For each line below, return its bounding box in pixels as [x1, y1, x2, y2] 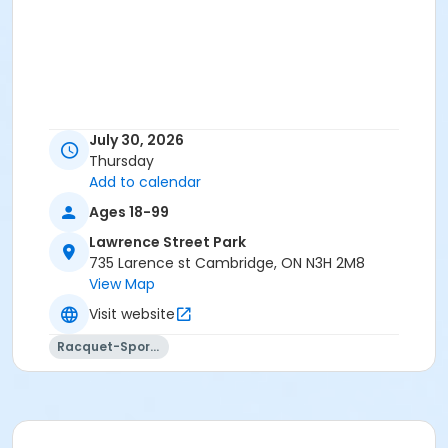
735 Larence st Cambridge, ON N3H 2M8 [89, 253, 365, 274]
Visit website [89, 303, 175, 324]
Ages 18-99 [89, 201, 169, 222]
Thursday [89, 151, 154, 172]
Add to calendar [89, 172, 201, 193]
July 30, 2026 [89, 130, 184, 151]
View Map [89, 274, 155, 295]
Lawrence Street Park [89, 232, 246, 253]
